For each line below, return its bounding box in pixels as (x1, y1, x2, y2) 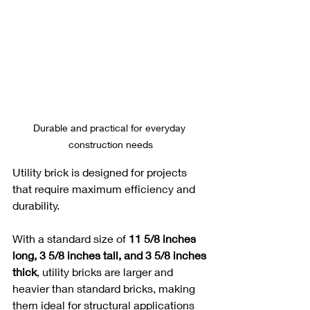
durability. (12, 199, 62, 212)
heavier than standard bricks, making (12, 282, 198, 295)
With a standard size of (12, 232, 129, 246)
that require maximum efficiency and (12, 182, 198, 196)
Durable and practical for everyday (33, 122, 188, 134)
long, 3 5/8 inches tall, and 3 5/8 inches (12, 248, 209, 262)
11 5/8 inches (129, 232, 199, 246)
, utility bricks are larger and (37, 265, 176, 279)
